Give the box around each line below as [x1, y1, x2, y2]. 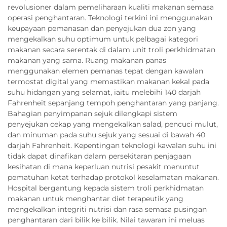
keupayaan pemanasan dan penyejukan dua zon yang [8, 23, 196, 33]
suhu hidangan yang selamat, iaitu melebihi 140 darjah [8, 87, 201, 97]
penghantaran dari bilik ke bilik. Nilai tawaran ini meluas [8, 215, 205, 224]
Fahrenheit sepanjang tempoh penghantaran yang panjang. [8, 98, 219, 107]
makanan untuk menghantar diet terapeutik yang [8, 194, 183, 203]
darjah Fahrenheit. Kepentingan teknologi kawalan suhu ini [8, 140, 216, 150]
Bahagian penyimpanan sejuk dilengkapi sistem [8, 108, 177, 118]
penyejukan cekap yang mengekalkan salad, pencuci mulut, [8, 119, 218, 129]
